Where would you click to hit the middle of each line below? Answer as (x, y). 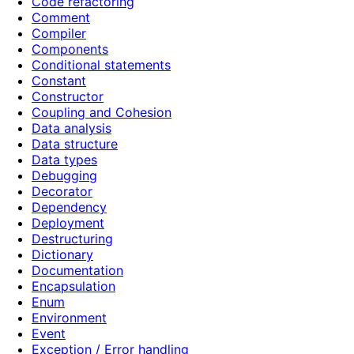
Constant (59, 81)
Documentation (77, 271)
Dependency (69, 207)
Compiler (59, 34)
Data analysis (72, 128)
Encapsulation (73, 286)
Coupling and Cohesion (102, 113)
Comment (61, 18)
